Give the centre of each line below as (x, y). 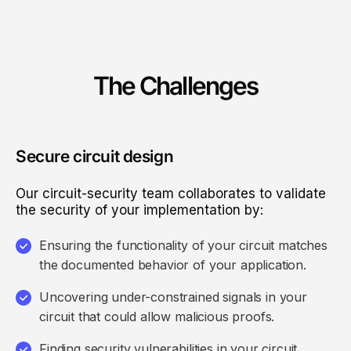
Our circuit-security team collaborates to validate (171, 194)
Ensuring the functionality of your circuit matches (183, 246)
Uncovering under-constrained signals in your (173, 297)
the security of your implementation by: (139, 210)
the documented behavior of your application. (173, 265)
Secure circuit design (95, 156)
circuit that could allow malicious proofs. (157, 317)
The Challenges (175, 86)
